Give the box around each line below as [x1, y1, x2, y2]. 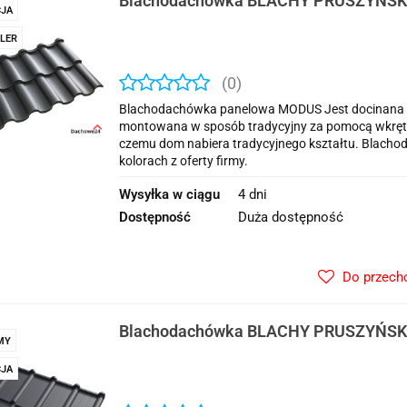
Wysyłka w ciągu [119, 186, 220, 203]
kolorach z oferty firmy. [119, 154, 248, 168]
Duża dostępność [238, 209, 343, 225]
